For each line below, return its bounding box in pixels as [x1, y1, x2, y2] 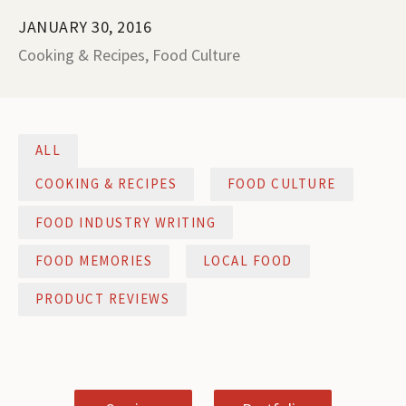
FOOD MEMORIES [34, 252, 153, 270]
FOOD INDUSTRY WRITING [34, 213, 217, 231]
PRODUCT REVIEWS [34, 290, 170, 308]
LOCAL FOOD [202, 252, 293, 270]
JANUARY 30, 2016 [18, 16, 152, 38]
